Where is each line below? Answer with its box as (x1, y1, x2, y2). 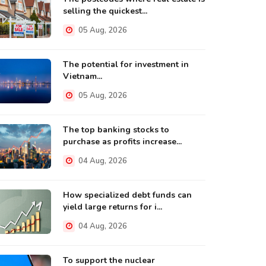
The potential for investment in (63, 59, 189, 70)
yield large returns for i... (63, 201, 162, 213)
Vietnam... (63, 71, 102, 82)
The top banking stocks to (63, 124, 169, 135)
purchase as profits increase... (63, 136, 182, 147)
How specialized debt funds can (63, 189, 192, 201)
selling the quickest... (63, 5, 147, 17)
